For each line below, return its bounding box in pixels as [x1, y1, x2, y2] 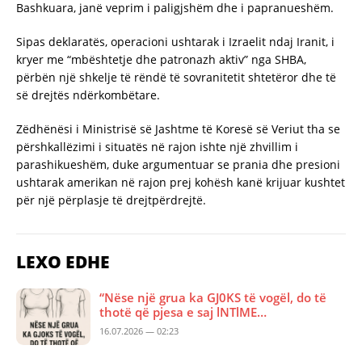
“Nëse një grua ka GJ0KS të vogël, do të [99, 288, 326, 305]
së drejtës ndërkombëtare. [16, 86, 160, 103]
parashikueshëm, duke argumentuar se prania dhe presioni [16, 156, 340, 172]
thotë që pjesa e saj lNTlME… [99, 303, 267, 320]
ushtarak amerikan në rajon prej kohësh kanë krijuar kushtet [16, 174, 345, 190]
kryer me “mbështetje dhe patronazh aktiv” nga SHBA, [16, 51, 306, 67]
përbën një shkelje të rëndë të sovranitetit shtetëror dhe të [16, 69, 336, 85]
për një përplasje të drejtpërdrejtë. [16, 192, 206, 208]
